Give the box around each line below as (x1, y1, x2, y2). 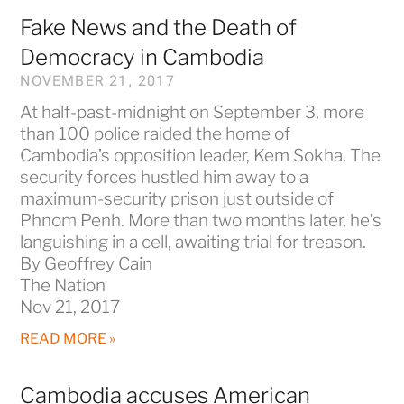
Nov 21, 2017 (20, 296, 121, 317)
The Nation (20, 274, 106, 296)
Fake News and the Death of (20, 14, 298, 41)
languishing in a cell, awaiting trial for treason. (20, 231, 367, 252)
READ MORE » (20, 329, 116, 347)
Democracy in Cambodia (20, 43, 265, 70)
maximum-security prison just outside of (20, 188, 335, 209)
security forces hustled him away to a (20, 166, 309, 188)
